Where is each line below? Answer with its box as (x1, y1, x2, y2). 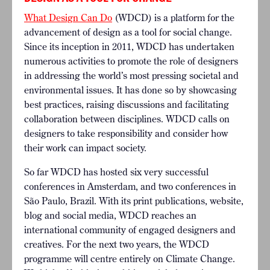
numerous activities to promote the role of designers (24, 55, 238, 67)
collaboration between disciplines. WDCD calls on (24, 113, 230, 125)
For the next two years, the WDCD (66, 238, 209, 251)
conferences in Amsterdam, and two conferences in (24, 180, 236, 193)
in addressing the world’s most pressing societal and (24, 69, 239, 82)
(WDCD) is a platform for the (112, 11, 234, 24)
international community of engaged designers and (24, 224, 236, 236)
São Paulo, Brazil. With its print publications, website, (24, 195, 243, 207)
